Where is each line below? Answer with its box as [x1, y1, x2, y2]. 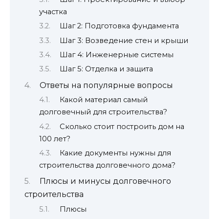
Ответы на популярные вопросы [39, 80, 173, 90]
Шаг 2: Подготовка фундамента [59, 22, 179, 31]
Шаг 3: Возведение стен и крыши [59, 36, 188, 45]
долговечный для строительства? [39, 108, 167, 117]
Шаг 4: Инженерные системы [59, 50, 174, 60]
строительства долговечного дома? [39, 161, 175, 170]
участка [39, 7, 67, 16]
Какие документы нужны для [59, 149, 171, 158]
